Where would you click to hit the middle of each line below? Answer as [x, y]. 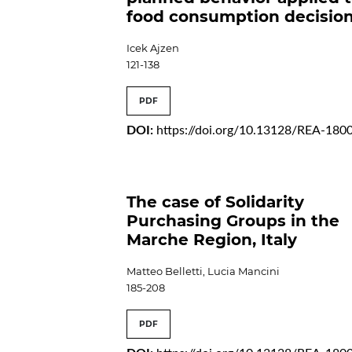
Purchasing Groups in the [233, 221]
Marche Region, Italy [212, 240]
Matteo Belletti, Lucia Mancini [203, 271]
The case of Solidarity [216, 202]
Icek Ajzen [153, 48]
